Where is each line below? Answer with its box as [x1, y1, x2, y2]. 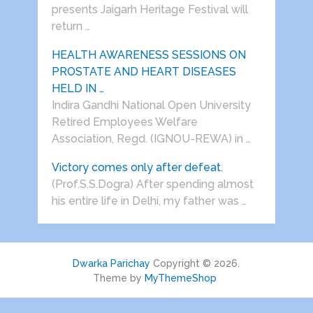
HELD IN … [51, 82, 104, 96]
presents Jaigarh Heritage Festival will [51, 3, 248, 17]
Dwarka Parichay [73, 258, 151, 270]
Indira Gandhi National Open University [51, 99, 251, 112]
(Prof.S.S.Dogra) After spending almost [51, 177, 254, 191]
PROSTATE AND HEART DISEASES [51, 65, 236, 79]
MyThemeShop [145, 272, 217, 284]
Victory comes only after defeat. [51, 161, 223, 175]
